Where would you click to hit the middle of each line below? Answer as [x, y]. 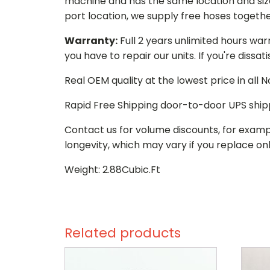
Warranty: [91, 40]
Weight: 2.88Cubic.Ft [112, 169]
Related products [123, 233]
